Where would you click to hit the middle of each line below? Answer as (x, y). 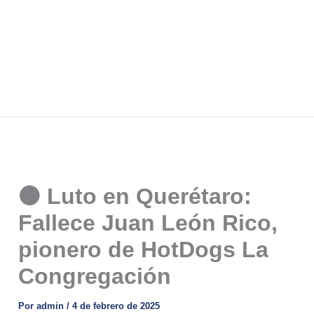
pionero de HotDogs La (144, 249)
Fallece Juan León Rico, (148, 223)
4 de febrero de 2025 (116, 306)
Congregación (95, 276)
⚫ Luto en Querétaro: (135, 196)
